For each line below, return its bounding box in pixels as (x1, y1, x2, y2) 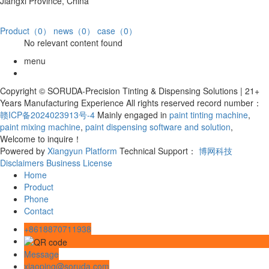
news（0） (53, 24, 95, 37)
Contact (24, 204, 53, 217)
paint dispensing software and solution (83, 120, 231, 133)
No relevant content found (24, 36, 122, 49)
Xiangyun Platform (47, 144, 117, 157)
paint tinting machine (167, 108, 248, 121)
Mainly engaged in (95, 108, 167, 121)
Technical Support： (119, 144, 199, 157)
